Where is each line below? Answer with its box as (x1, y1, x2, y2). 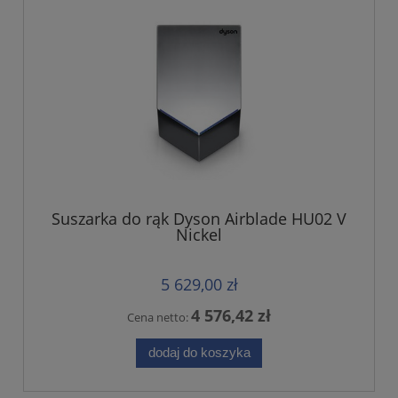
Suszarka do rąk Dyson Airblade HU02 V (52, 208, 346, 230)
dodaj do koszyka (147, 345, 251, 361)
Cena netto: (127, 308, 191, 325)
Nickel (176, 224, 222, 246)
